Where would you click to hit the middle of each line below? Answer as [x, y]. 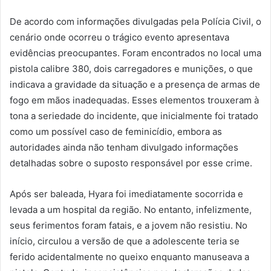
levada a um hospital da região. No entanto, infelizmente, [131, 209]
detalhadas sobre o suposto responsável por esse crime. [131, 163]
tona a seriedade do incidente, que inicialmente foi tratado [134, 116]
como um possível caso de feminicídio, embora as [116, 131]
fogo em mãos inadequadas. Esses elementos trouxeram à [134, 100]
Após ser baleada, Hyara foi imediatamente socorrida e [126, 194]
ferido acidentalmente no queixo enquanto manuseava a [129, 256]
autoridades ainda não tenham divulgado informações [124, 147]
